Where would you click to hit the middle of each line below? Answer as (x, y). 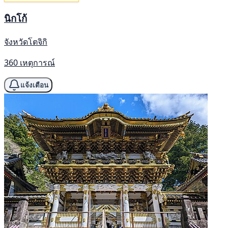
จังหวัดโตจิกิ (26, 42)
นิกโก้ (16, 18)
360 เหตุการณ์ (30, 63)
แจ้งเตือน (34, 85)
